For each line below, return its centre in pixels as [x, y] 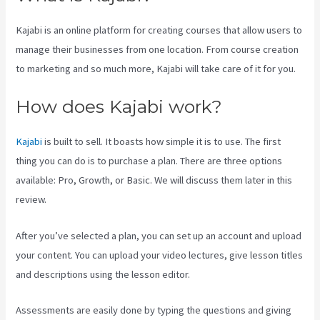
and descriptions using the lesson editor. [103, 274]
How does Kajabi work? [119, 107]
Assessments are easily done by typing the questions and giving [154, 310]
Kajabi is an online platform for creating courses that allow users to [159, 30]
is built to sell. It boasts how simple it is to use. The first [162, 142]
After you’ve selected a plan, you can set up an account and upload [159, 235]
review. [31, 200]
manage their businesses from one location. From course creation [157, 49]
